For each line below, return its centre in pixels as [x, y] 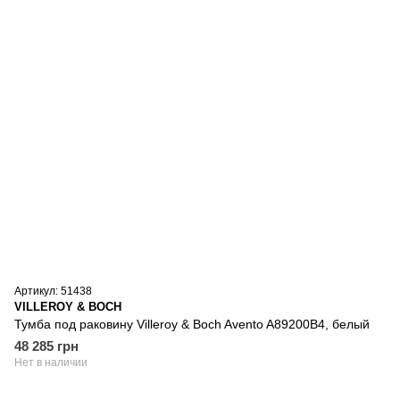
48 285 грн [46, 346]
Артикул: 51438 [53, 291]
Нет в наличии [51, 362]
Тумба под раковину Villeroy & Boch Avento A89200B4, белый [192, 324]
